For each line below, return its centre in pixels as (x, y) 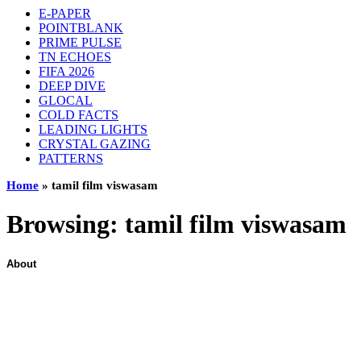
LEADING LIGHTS (93, 129)
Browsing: (66, 224)
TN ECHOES (75, 57)
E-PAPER (65, 13)
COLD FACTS (79, 115)
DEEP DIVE (72, 86)
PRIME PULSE (80, 42)
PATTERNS (71, 158)
